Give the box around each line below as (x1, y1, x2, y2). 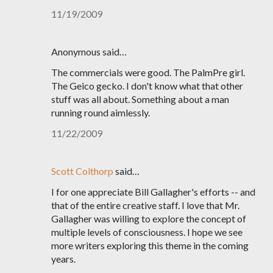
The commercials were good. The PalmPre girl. (51, 66, 245, 78)
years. (51, 253, 76, 264)
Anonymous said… (51, 46, 127, 57)
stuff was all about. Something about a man (51, 93, 229, 105)
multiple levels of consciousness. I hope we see (51, 226, 243, 238)
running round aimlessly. (51, 107, 150, 118)
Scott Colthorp (51, 165, 113, 177)
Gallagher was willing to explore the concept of (51, 213, 246, 224)
